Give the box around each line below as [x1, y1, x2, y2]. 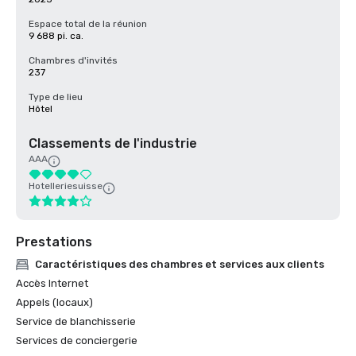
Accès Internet [16, 277, 88, 289]
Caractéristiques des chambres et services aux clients [35, 258, 324, 270]
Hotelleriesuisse [29, 180, 103, 192]
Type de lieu [29, 91, 83, 103]
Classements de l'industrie [29, 136, 197, 151]
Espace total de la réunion [29, 18, 147, 29]
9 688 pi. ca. [29, 30, 83, 41]
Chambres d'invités [29, 55, 118, 66]
